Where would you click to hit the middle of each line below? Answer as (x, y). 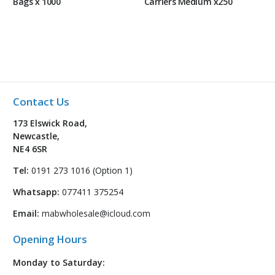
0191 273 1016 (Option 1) (81, 171)
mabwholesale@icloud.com (96, 214)
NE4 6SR (30, 149)
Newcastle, (36, 136)
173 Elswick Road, (50, 123)
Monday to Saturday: (59, 263)
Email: (26, 214)
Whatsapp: (36, 192)
